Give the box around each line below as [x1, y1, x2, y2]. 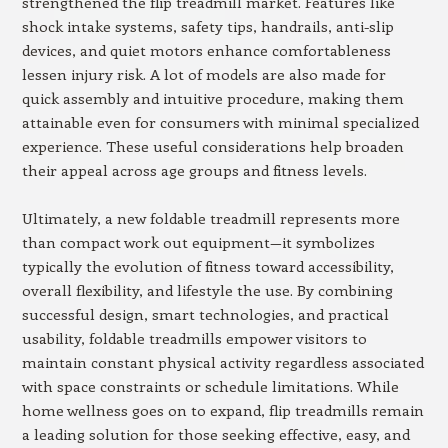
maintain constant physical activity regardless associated [21, 352, 424, 372]
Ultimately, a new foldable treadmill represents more [21, 208, 400, 228]
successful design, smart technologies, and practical [21, 304, 389, 324]
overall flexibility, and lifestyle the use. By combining [21, 280, 393, 300]
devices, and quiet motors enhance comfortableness [21, 40, 391, 60]
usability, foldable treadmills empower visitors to [21, 328, 367, 348]
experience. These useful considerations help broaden [21, 136, 404, 156]
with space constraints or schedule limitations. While [21, 376, 399, 396]
